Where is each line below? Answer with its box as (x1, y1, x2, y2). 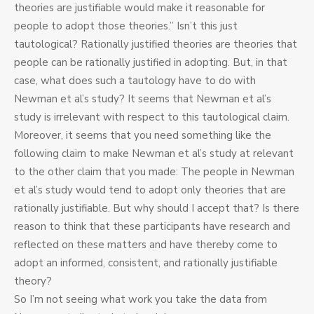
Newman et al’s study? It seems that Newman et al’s (14, 92, 271, 107)
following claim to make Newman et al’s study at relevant (14, 146, 294, 161)
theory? (14, 274, 52, 289)
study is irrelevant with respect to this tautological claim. (14, 110, 289, 125)
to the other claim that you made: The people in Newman (14, 165, 294, 179)
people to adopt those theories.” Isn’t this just (14, 19, 238, 34)
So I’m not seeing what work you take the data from (14, 292, 267, 307)
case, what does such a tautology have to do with (14, 74, 256, 88)
